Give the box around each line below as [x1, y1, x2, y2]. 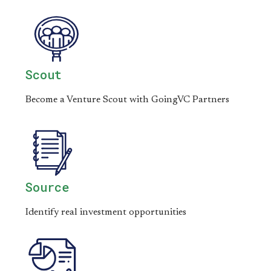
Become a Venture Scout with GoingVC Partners [25, 95, 229, 105]
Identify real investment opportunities [25, 207, 186, 217]
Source [25, 179, 69, 195]
